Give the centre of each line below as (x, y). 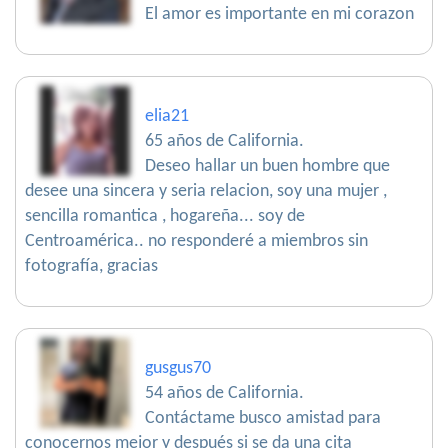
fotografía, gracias (91, 267)
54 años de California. (224, 394)
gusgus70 (178, 369)
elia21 (167, 117)
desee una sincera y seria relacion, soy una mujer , (206, 192)
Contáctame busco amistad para (263, 419)
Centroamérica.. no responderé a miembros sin (196, 242)
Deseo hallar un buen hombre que (267, 167)
